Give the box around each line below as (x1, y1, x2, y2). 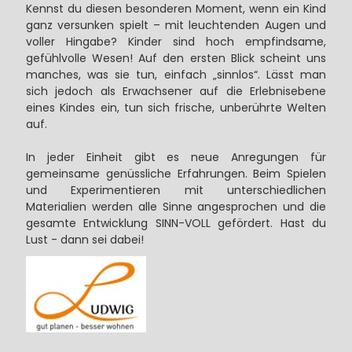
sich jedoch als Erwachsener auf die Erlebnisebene (25, 83, 327, 100)
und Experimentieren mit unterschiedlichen (25, 182, 327, 199)
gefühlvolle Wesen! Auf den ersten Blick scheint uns (25, 50, 327, 67)
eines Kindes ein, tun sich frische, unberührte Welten (25, 100, 327, 116)
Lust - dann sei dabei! (25, 232, 144, 248)
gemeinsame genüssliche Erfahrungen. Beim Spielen (25, 166, 327, 182)
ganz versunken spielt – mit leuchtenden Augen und (25, 17, 327, 34)
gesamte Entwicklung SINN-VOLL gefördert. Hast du (25, 215, 327, 232)
